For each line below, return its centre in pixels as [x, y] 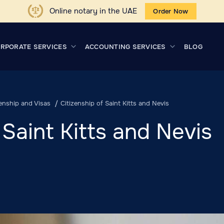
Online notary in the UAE [93, 11]
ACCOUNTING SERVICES [125, 46]
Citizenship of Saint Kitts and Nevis [114, 103]
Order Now [171, 11]
